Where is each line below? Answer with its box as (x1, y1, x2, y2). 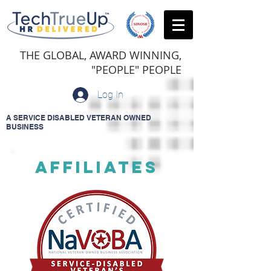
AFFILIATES (35, 157, 158, 177)
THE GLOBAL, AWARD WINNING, (20, 48, 181, 62)
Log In (97, 89, 124, 100)
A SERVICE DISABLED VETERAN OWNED (6, 113, 151, 122)
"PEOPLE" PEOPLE (91, 62, 181, 77)
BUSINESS (6, 122, 44, 131)
